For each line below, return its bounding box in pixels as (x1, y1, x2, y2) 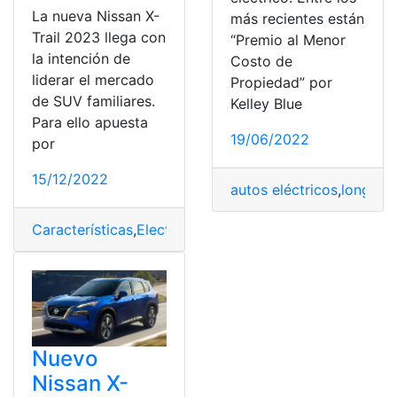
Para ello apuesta (32, 113, 148, 132)
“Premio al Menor (230, 31, 346, 50)
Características (32, 221, 133, 239)
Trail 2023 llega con (32, 28, 166, 47)
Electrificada (136, 221, 221, 239)
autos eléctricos (230, 181, 338, 199)
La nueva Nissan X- (32, 7, 160, 26)
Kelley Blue (230, 95, 302, 113)
